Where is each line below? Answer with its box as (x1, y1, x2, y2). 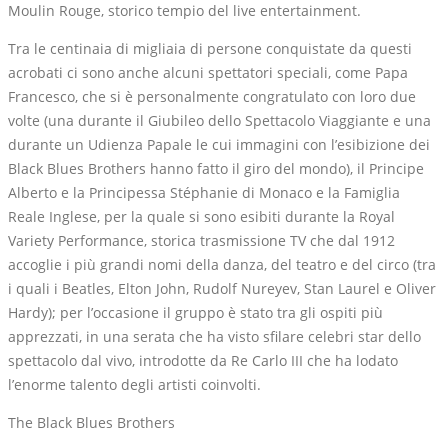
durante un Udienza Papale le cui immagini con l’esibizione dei (8, 135, 430, 155)
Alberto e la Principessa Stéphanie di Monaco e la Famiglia (8, 183, 400, 203)
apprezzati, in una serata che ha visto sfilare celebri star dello (8, 327, 421, 347)
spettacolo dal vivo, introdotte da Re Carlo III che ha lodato (8, 351, 398, 371)
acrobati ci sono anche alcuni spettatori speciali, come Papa (8, 63, 408, 83)
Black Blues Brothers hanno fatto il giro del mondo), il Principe (8, 159, 424, 179)
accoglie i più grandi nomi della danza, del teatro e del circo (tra (8, 255, 436, 275)
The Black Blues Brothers (8, 413, 175, 433)
